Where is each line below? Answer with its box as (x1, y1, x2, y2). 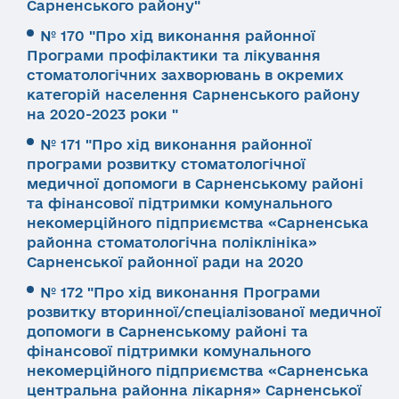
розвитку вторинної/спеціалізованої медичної (27, 304, 381, 320)
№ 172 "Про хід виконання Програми (40, 284, 321, 300)
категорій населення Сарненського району (27, 86, 360, 102)
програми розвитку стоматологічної (27, 156, 305, 172)
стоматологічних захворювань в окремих (27, 67, 344, 83)
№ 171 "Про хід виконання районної (40, 136, 312, 152)
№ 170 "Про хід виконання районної (40, 28, 315, 44)
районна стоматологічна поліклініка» (27, 234, 317, 250)
